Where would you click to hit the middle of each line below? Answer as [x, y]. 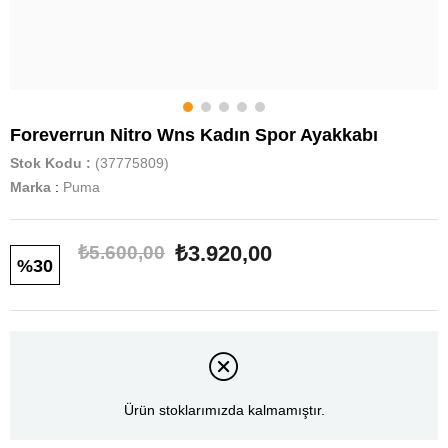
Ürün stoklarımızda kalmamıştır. [224, 410]
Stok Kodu [46, 163]
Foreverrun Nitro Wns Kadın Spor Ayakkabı [194, 135]
